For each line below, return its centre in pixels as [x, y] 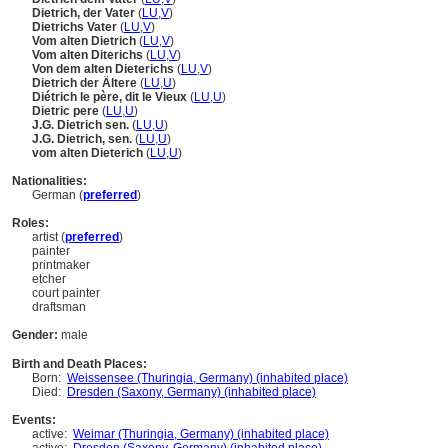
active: [52, 434]
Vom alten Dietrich [85, 41]
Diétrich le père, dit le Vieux [111, 97]
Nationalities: [49, 181]
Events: [34, 420]
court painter [66, 293]
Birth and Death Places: [79, 364]
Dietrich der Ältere [86, 83]
